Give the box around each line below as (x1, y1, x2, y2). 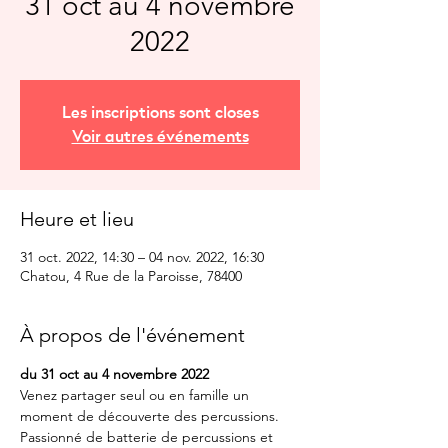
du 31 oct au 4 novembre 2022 (20, 365, 209, 383)
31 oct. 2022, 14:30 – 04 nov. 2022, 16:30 (20, 248, 264, 266)
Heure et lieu (20, 207, 134, 231)
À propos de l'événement (20, 323, 245, 347)
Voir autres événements (71, 127, 249, 147)
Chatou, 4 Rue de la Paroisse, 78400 (20, 267, 242, 285)
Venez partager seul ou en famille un (20, 386, 253, 404)
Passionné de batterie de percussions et (20, 428, 277, 446)
